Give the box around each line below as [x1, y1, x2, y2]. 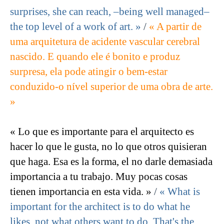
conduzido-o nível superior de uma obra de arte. [10, 80, 213, 93]
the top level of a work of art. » [10, 20, 141, 33]
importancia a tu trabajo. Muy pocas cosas [10, 170, 187, 183]
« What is [159, 185, 200, 198]
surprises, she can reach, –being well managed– [10, 5, 209, 18]
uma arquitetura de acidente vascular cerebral [10, 35, 200, 48]
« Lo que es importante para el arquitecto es [10, 125, 194, 138]
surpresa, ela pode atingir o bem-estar [10, 65, 167, 78]
